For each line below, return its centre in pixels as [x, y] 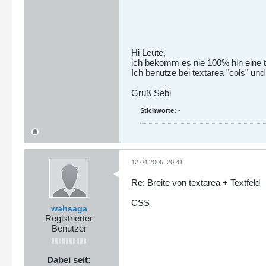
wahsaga [69, 208]
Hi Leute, [148, 53]
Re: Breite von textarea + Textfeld [196, 182]
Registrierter [69, 218]
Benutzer [69, 228]
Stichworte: [158, 110]
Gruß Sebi [151, 93]
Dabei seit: [69, 259]
